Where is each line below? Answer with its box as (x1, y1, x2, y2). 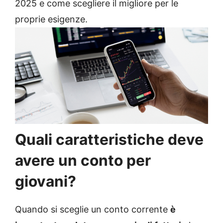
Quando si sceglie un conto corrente (15, 204, 170, 215)
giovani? (15, 172, 76, 190)
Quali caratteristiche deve (15, 130, 204, 148)
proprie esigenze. (15, 14, 88, 24)
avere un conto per (15, 151, 151, 169)
